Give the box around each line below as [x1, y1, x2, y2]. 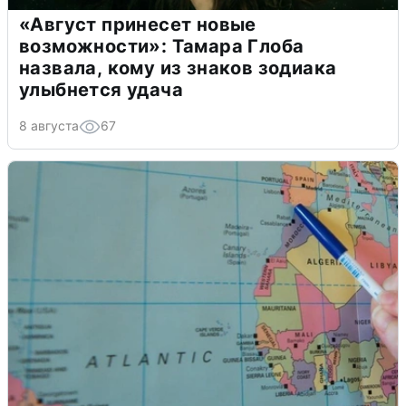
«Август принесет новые [19, 14, 256, 36]
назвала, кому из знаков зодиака [19, 57, 337, 80]
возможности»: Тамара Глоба [19, 35, 304, 58]
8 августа [19, 118, 79, 134]
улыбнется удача [19, 79, 183, 101]
